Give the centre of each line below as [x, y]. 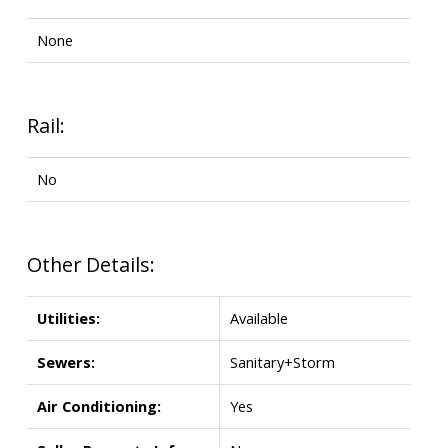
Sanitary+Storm [282, 361]
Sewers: [65, 361]
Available [258, 317]
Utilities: [68, 317]
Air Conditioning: [98, 405]
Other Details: [90, 264]
